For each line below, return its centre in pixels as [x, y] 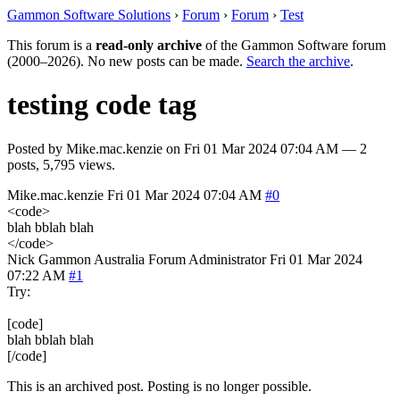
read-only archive [149, 45]
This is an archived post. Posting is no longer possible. [159, 386]
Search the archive [298, 61]
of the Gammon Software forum [294, 45]
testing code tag [102, 105]
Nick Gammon [49, 259]
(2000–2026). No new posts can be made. [127, 61]
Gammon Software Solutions [89, 15]
